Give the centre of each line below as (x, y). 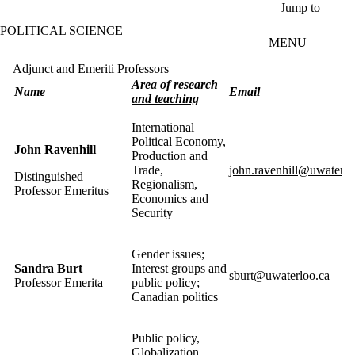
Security (152, 212)
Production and (170, 155)
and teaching (165, 98)
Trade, (147, 170)
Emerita (84, 282)
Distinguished (49, 176)
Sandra (34, 268)
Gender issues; (168, 254)
